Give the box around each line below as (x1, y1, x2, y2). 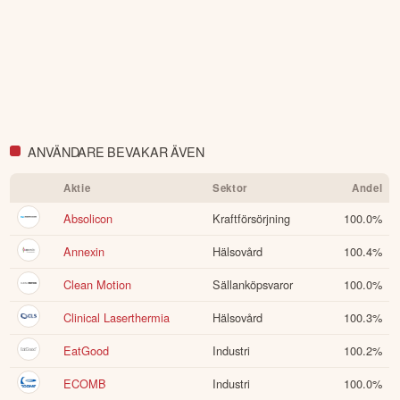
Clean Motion (63, 276, 132, 294)
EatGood (63, 342, 110, 360)
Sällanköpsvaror (212, 276, 294, 294)
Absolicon (63, 210, 113, 228)
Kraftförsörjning (212, 210, 291, 228)
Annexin (63, 243, 105, 261)
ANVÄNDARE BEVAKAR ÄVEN (28, 141, 204, 161)
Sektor (212, 180, 247, 196)
